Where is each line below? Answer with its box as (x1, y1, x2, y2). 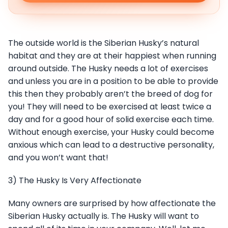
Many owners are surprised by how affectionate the (8, 197, 216, 210)
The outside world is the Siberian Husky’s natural (8, 37, 199, 49)
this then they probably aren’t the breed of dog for (8, 88, 213, 100)
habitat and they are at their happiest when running (8, 50, 216, 62)
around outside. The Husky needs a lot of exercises (8, 63, 208, 75)
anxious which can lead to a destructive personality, (8, 139, 214, 151)
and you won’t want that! (8, 152, 108, 164)
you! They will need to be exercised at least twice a (8, 101, 211, 113)
